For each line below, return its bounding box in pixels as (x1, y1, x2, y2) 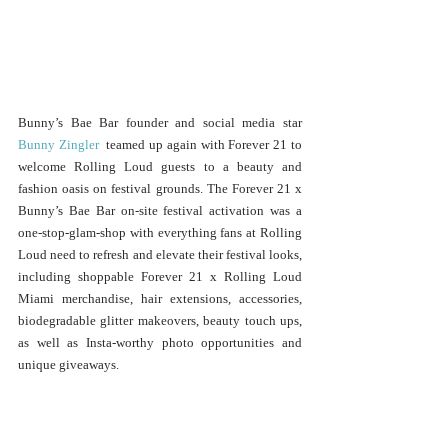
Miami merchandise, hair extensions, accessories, (18, 290, 302, 306)
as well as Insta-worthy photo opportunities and (18, 334, 302, 350)
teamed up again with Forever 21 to (98, 136, 303, 152)
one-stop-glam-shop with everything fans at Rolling (18, 224, 302, 240)
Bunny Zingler (18, 136, 99, 152)
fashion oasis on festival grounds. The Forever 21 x (18, 180, 302, 196)
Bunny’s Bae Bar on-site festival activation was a (18, 202, 302, 218)
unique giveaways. (18, 356, 119, 372)
